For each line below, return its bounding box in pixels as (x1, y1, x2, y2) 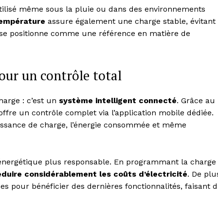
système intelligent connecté (59, 96, 177, 106)
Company (92, 175, 157, 193)
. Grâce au (177, 96, 215, 106)
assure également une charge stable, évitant (45, 17, 216, 26)
